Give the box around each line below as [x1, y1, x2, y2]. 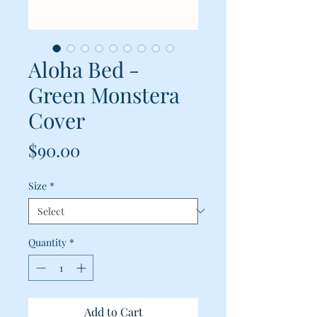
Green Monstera [28, 80, 180, 109]
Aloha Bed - [28, 54, 139, 83]
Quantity [28, 235, 67, 249]
